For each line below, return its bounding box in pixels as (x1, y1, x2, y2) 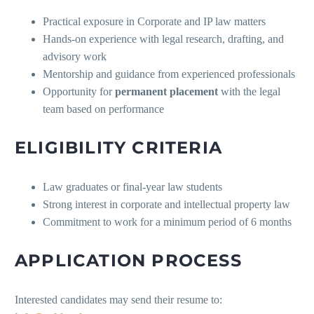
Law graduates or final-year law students (43, 181, 222, 193)
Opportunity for (43, 86, 115, 98)
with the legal (218, 86, 280, 98)
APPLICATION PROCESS (15, 250, 242, 271)
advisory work (43, 50, 107, 63)
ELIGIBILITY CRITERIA (15, 137, 222, 158)
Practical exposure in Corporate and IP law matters (43, 15, 266, 28)
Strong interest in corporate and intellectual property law (43, 198, 290, 211)
